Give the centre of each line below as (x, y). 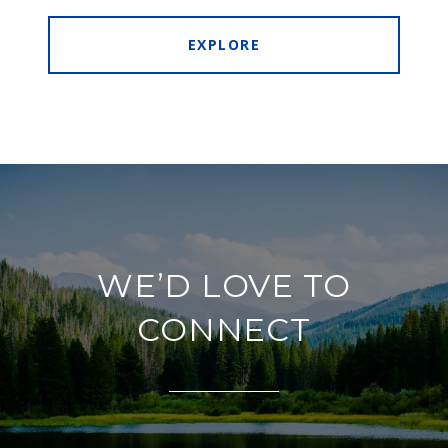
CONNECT (224, 330)
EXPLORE (224, 45)
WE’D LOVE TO (224, 286)
